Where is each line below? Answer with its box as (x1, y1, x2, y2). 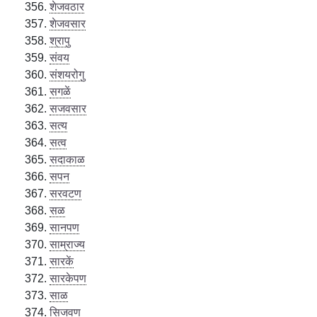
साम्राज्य (50, 238, 86, 250)
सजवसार (50, 102, 87, 115)
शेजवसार (50, 17, 86, 30)
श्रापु (50, 34, 71, 47)
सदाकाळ (50, 153, 86, 166)
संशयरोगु (50, 68, 85, 81)
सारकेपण (50, 272, 87, 284)
